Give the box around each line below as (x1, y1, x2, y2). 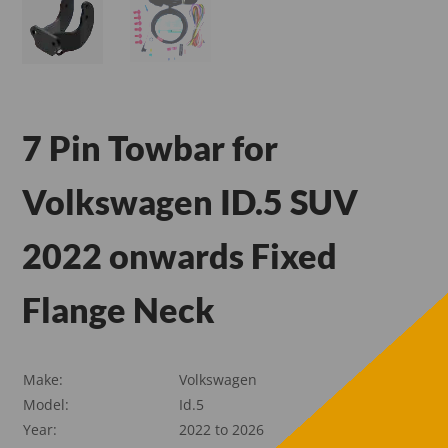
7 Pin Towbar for (22, 126, 279, 168)
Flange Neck (22, 288, 216, 330)
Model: (23, 394, 70, 414)
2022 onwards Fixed (22, 234, 338, 276)
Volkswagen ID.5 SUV (22, 180, 359, 222)
